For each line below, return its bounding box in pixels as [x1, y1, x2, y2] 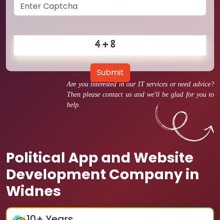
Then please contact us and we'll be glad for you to [67, 91, 214, 98]
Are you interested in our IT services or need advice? [67, 81, 214, 88]
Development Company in [6, 165, 199, 184]
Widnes [6, 181, 61, 201]
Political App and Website [6, 148, 193, 167]
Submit [96, 67, 124, 78]
